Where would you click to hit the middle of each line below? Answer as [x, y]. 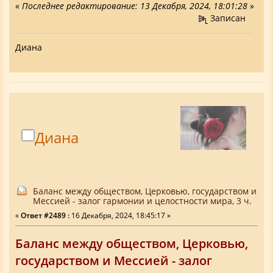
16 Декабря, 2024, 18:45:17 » [120, 215]
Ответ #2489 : [45, 215]
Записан [226, 18]
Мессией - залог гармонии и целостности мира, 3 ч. [142, 200]
